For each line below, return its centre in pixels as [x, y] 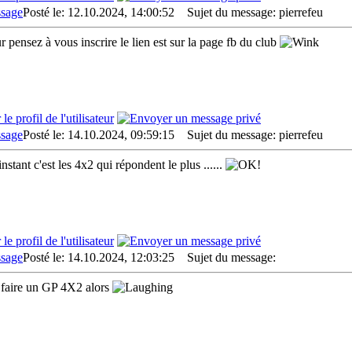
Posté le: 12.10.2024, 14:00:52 [99, 12]
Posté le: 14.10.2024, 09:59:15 [99, 135]
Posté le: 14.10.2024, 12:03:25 [99, 257]
